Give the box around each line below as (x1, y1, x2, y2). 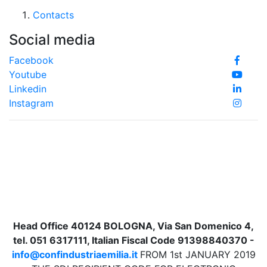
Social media (9, 31, 95, 48)
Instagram (9, 97, 54, 109)
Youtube (9, 69, 46, 80)
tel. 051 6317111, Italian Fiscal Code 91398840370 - (13, 234, 254, 246)
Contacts (33, 9, 74, 21)
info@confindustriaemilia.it (11, 249, 138, 260)
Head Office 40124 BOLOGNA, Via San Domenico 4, (13, 220, 254, 232)
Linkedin (9, 83, 46, 95)
